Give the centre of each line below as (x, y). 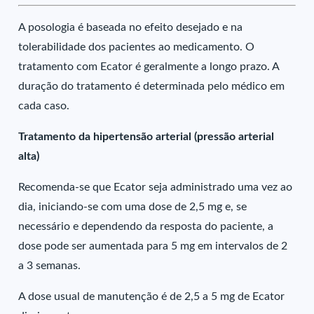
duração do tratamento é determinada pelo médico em (152, 86)
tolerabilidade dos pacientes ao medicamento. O (137, 47)
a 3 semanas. (50, 266)
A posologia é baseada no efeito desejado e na (131, 27)
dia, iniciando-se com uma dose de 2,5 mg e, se (133, 207)
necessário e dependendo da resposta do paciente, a (146, 226)
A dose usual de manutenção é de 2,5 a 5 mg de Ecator (152, 296)
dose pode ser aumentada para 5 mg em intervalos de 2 (153, 246)
